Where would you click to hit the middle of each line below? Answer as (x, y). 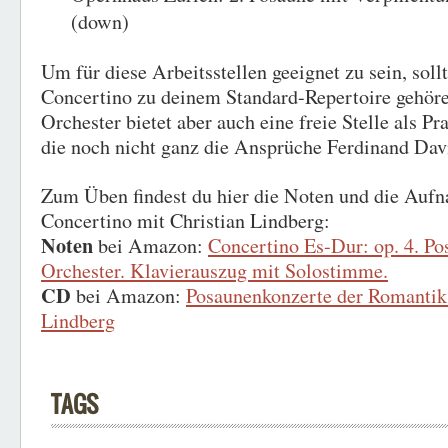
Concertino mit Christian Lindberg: (185, 220)
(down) (100, 21)
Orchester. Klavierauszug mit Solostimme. (214, 270)
